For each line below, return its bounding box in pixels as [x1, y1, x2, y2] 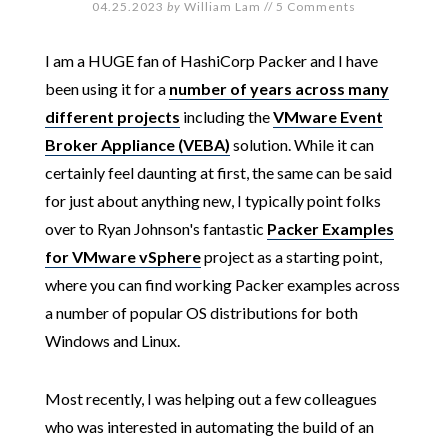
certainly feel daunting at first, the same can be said [44, 163, 392, 182]
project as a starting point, [200, 247, 382, 266]
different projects [44, 107, 180, 126]
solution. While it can [229, 135, 374, 154]
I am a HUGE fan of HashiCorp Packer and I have [44, 51, 378, 70]
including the [179, 107, 273, 126]
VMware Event [272, 107, 383, 126]
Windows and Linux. [44, 331, 180, 350]
